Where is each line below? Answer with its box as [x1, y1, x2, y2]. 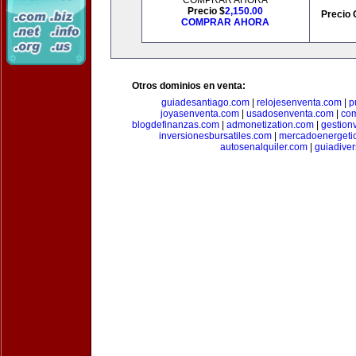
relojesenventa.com [256, 97, 342, 108]
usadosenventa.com [246, 108, 334, 119]
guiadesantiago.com [161, 97, 250, 108]
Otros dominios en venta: [132, 80, 246, 91]
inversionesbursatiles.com [158, 130, 272, 141]
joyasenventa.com [161, 108, 239, 119]
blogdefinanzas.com [132, 119, 219, 130]
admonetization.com [226, 119, 314, 130]
